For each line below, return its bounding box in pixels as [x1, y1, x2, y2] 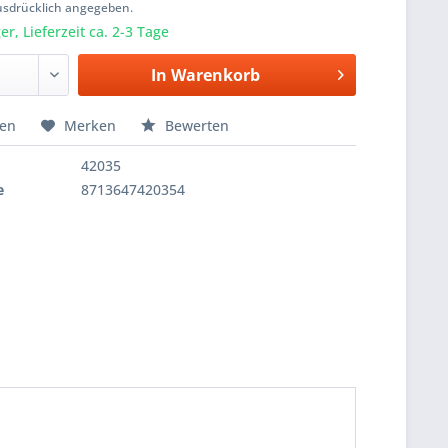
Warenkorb [170, 64, 260, 86]
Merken [64, 116, 117, 135]
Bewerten [161, 116, 230, 135]
